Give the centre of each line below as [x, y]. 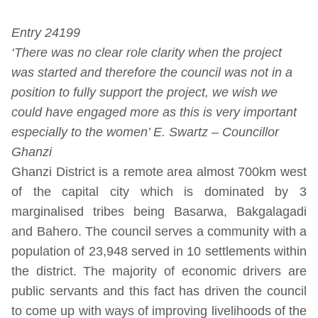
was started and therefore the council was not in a [152, 73]
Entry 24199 [46, 33]
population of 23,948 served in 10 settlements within [159, 252]
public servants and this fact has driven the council [159, 291]
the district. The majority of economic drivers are [159, 272]
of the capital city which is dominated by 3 [159, 192]
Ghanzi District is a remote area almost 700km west [159, 172]
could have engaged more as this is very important [154, 113]
